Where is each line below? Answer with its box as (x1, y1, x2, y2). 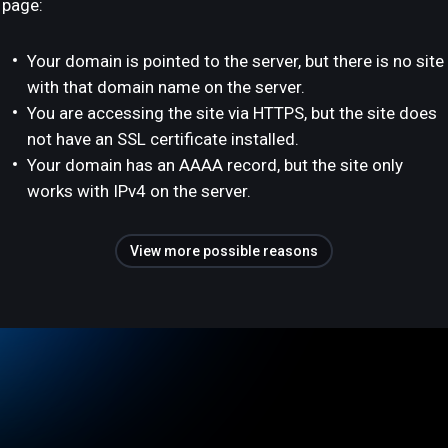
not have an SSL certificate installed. (27, 129, 299, 149)
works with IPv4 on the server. (27, 181, 251, 201)
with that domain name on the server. (27, 77, 305, 97)
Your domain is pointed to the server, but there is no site (27, 51, 444, 71)
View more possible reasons (130, 243, 318, 259)
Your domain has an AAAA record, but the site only (27, 155, 403, 175)
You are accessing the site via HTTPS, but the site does (27, 103, 437, 123)
